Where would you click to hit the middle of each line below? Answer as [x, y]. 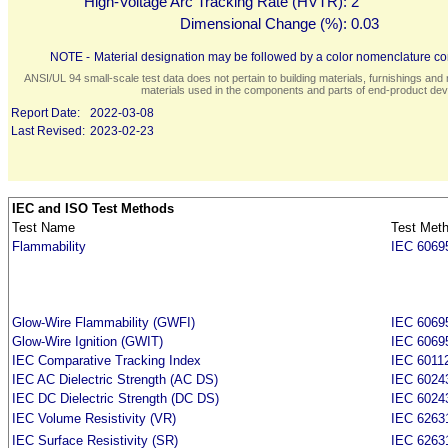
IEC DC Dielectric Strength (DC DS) [115, 398]
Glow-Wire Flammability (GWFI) [103, 322]
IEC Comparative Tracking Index [106, 360]
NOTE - [70, 57]
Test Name [43, 227]
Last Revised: [48, 131]
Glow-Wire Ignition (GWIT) [87, 341]
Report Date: [45, 113]
